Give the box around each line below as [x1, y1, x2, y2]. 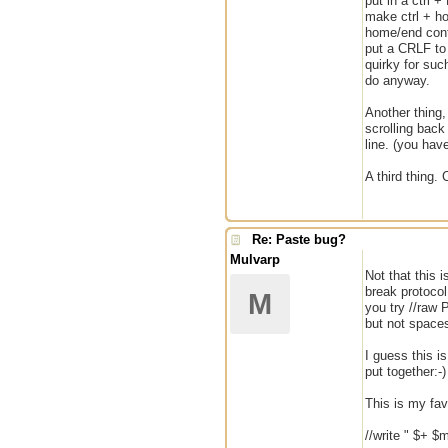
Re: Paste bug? [252, 232, 346, 247]
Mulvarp [230, 252, 280, 267]
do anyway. [365, 73, 430, 88]
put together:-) [365, 364, 446, 379]
